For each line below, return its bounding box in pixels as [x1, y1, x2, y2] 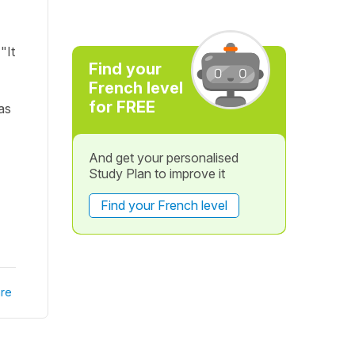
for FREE [88, 97, 155, 116]
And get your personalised [88, 150, 239, 166]
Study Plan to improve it [88, 166, 225, 181]
